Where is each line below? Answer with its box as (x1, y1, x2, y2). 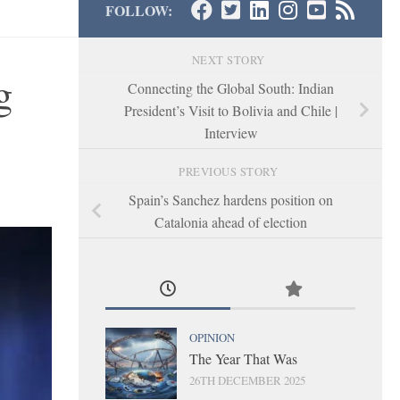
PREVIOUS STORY (179, 163, 282, 179)
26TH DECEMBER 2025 (189, 371, 305, 388)
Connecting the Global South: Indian (127, 78, 334, 97)
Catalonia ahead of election (154, 212, 307, 231)
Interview (204, 122, 257, 142)
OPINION (189, 329, 235, 346)
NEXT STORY (191, 52, 270, 68)
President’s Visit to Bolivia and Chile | (123, 100, 337, 120)
